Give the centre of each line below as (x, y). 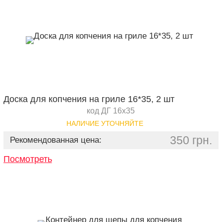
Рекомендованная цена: (55, 140)
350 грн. (191, 140)
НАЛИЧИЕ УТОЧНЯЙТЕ (105, 123)
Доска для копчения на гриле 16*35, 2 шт (89, 99)
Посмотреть (28, 159)
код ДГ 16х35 (111, 111)
